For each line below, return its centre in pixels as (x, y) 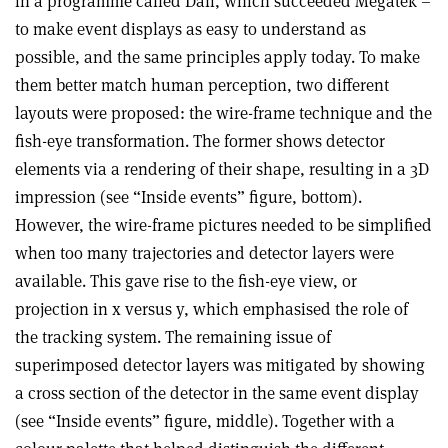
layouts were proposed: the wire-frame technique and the (223, 112)
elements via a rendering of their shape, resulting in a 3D (222, 168)
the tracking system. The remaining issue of (173, 336)
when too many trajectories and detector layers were (204, 252)
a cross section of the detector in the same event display (217, 392)
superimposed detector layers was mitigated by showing (220, 364)
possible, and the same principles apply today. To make (217, 56)
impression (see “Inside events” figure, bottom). (188, 196)
